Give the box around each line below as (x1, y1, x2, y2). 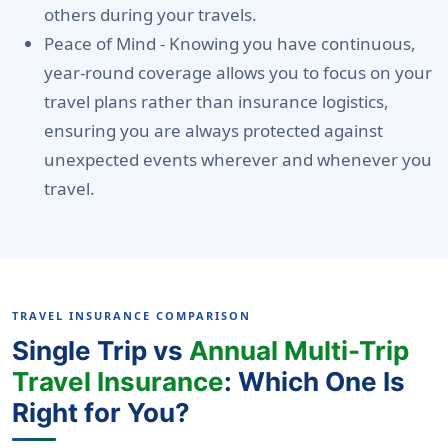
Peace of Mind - (44, 31, 169, 55)
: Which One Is (224, 365, 405, 397)
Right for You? (12, 396, 190, 428)
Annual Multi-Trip (189, 334, 409, 366)
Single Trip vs (12, 334, 189, 366)
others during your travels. (44, 2, 257, 26)
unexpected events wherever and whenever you (44, 147, 432, 171)
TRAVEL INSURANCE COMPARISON (12, 307, 251, 323)
